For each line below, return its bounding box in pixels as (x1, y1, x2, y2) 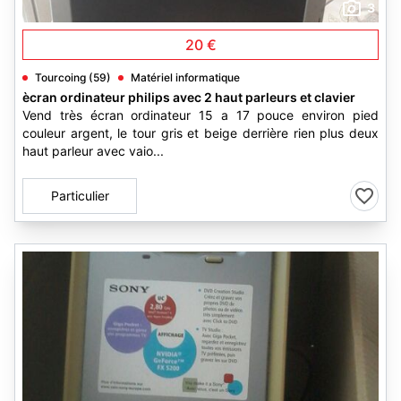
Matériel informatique (131, 71, 240, 84)
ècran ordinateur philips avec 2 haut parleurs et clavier (22, 90, 355, 105)
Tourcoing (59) (35, 71, 111, 84)
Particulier (50, 188, 109, 203)
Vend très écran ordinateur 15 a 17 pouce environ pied (22, 107, 379, 123)
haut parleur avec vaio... (22, 143, 164, 158)
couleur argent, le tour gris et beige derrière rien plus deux (22, 125, 379, 141)
